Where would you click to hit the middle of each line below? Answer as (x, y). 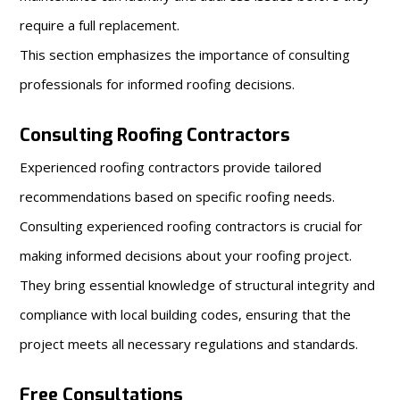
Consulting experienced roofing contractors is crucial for (192, 225)
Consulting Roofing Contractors (155, 135)
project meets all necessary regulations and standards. (189, 343)
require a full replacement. (100, 25)
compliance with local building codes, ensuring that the (186, 314)
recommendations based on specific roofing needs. (178, 196)
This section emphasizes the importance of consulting (185, 54)
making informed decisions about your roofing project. (186, 255)
